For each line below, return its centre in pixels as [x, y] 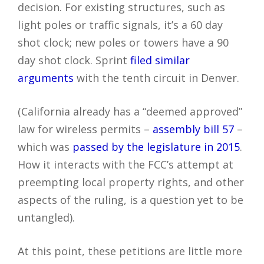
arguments [46, 77]
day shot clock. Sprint [74, 60]
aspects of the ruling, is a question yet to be [131, 199]
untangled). [46, 217]
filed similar [160, 60]
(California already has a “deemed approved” [130, 111]
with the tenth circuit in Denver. [156, 77]
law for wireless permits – [85, 129]
